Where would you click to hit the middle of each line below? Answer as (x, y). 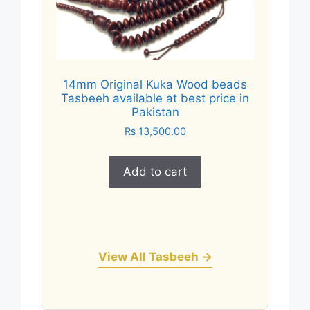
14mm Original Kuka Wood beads (155, 84)
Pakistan (155, 112)
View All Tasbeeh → (155, 256)
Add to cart (155, 171)
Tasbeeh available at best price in (155, 98)
